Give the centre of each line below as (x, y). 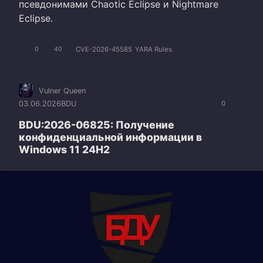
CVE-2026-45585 (104, 49)
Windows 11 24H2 (64, 149)
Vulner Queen (62, 90)
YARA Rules (154, 49)
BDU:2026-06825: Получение (97, 124)
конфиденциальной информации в (110, 137)
